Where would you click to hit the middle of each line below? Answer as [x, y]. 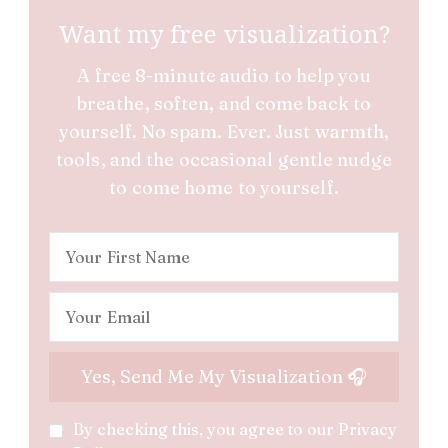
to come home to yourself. [224, 187]
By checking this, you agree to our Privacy [235, 428]
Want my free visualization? [224, 33]
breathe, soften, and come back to [224, 103]
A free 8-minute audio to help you [224, 75]
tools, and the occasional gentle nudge [224, 159]
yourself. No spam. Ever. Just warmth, [224, 131]
